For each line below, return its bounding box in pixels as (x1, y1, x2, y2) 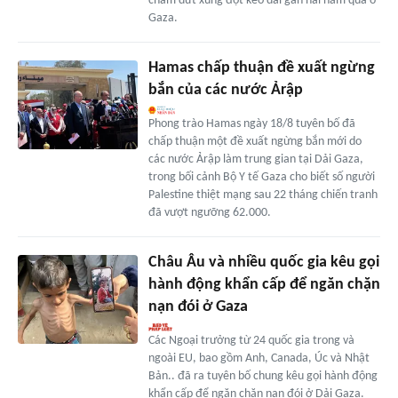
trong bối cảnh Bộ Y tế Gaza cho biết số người (147, 170, 375, 184)
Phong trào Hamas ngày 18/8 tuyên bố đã (147, 116, 355, 131)
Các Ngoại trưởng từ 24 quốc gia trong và (147, 333, 354, 347)
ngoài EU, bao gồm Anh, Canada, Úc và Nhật (147, 351, 370, 365)
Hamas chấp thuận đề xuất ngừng (147, 59, 375, 76)
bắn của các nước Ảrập (147, 81, 303, 99)
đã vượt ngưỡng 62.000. (147, 205, 271, 219)
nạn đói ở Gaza (147, 298, 248, 315)
